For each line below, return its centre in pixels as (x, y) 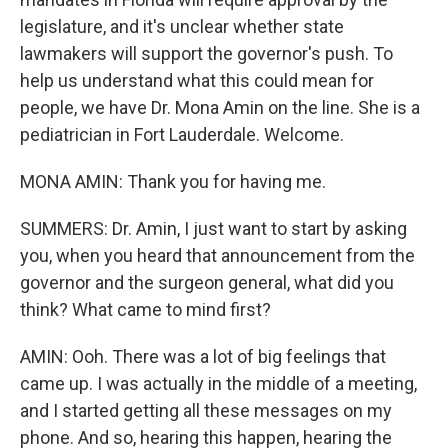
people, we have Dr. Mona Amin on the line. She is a (220, 107)
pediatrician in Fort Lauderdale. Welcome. (182, 134)
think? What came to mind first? (145, 309)
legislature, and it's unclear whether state (182, 26)
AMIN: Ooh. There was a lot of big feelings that (203, 356)
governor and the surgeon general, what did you (207, 282)
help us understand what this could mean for (197, 80)
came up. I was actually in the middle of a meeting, (218, 383)
